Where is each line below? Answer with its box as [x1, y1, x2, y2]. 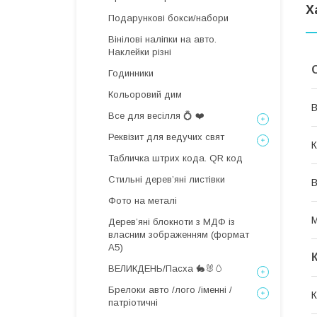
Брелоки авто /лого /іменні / [108, 284, 232, 295]
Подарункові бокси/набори [108, 13, 229, 23]
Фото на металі [108, 195, 177, 206]
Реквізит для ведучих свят [108, 132, 224, 142]
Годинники [108, 68, 154, 79]
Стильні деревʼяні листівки [108, 174, 225, 185]
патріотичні [108, 297, 158, 308]
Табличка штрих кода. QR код [108, 153, 243, 163]
